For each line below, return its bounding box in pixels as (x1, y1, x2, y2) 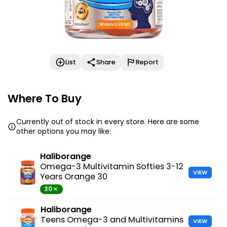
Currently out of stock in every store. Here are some (16, 116, 200, 127)
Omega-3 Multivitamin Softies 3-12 (40, 160, 183, 172)
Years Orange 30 (40, 170, 107, 182)
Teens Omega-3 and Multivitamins (41, 213, 184, 225)
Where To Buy (8, 90, 82, 106)
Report (136, 57, 159, 67)
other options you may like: (16, 126, 111, 136)
